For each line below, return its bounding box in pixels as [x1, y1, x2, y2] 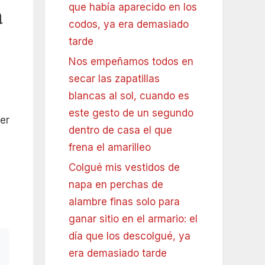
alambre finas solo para [69, 196, 180, 208]
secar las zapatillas [69, 73, 160, 85]
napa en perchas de [69, 179, 163, 191]
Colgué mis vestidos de [69, 161, 180, 174]
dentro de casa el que [69, 124, 172, 137]
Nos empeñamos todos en [69, 56, 193, 68]
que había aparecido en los [69, 1, 197, 14]
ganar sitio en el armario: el [69, 213, 198, 225]
